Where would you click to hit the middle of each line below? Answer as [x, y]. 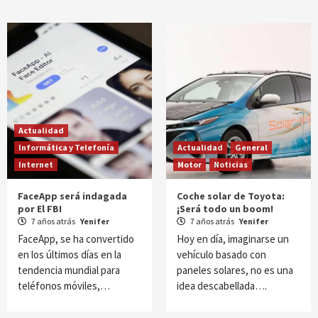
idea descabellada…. [222, 286]
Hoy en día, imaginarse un [233, 239]
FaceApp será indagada [72, 196]
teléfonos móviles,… [64, 286]
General [251, 147]
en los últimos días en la [70, 254]
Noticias [231, 164]
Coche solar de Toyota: [231, 196]
